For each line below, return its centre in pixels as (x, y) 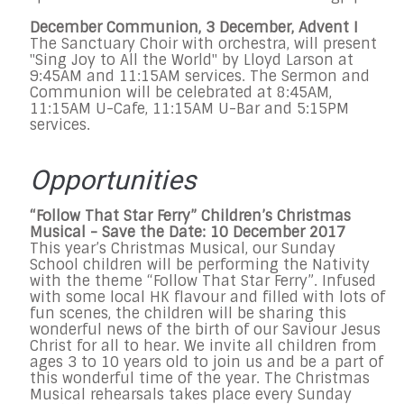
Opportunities (113, 181)
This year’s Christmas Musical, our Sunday (183, 249)
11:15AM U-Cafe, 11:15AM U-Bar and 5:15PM (189, 109)
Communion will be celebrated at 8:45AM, (181, 93)
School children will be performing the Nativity (200, 265)
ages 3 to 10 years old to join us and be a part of (207, 363)
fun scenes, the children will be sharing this (188, 314)
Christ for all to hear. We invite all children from (203, 346)
